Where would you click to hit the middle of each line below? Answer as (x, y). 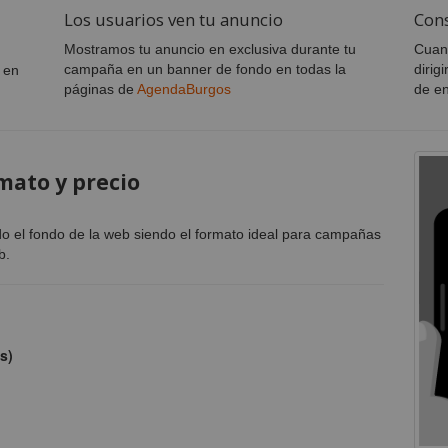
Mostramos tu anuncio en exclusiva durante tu (210, 48)
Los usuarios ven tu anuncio (173, 19)
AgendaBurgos (184, 88)
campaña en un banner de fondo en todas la (205, 68)
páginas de (100, 88)
